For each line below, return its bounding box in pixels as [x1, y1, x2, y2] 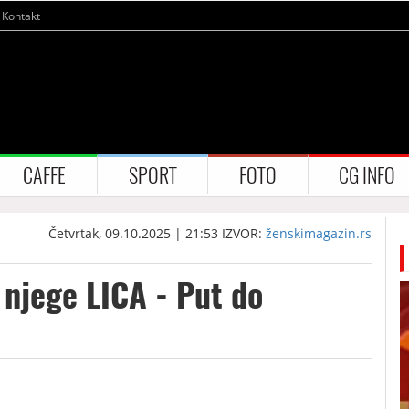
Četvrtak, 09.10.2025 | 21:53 [48, 224, 219, 242]
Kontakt [2, 8, 40, 25]
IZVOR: [222, 224, 267, 242]
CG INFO [339, 161, 396, 189]
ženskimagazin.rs [266, 224, 372, 242]
